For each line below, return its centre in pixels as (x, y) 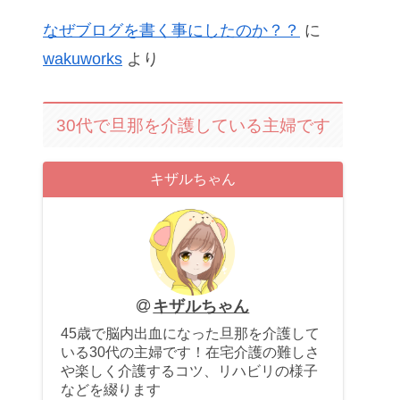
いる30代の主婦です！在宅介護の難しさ (190, 351)
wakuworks (83, 58)
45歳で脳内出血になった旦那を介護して (190, 333)
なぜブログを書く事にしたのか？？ (171, 30)
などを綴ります (111, 389)
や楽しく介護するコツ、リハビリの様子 (189, 370)
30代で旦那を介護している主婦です (193, 125)
